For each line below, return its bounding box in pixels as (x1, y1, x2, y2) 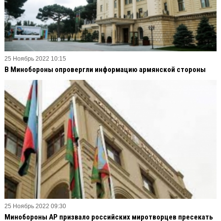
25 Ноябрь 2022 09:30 (4, 202, 66, 210)
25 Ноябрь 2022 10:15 (4, 55, 66, 63)
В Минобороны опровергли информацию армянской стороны (4, 65, 206, 74)
